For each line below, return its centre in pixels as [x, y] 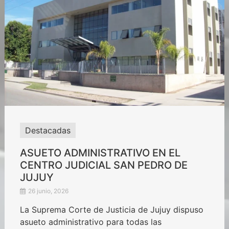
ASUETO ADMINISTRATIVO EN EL [100, 153]
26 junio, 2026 [47, 191]
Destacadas [48, 131]
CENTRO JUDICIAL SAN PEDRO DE [104, 165]
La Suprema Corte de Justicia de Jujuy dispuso [111, 210]
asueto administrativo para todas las [90, 222]
